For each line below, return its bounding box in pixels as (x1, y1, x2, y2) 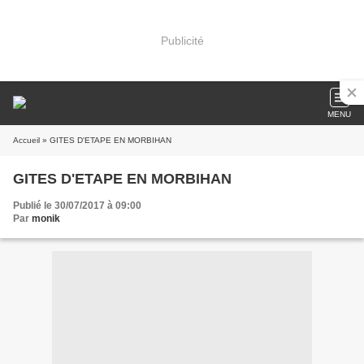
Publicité (160, 33, 204, 47)
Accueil (13, 136, 40, 145)
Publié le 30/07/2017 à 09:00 (13, 200, 141, 211)
